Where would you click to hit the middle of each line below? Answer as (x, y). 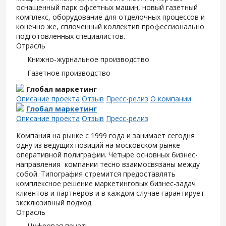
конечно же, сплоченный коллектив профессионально (110, 26)
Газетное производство (69, 73)
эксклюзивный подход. (54, 203)
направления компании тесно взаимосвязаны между (108, 164)
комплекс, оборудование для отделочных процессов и (110, 17)
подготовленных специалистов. (71, 36)
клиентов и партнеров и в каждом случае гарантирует (110, 193)
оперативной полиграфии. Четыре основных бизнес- (107, 155)
